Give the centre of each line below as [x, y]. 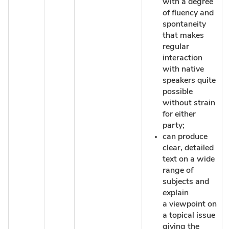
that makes [183, 35]
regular [176, 46]
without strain [189, 102]
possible [178, 91]
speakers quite [189, 80]
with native [183, 69]
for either [179, 114]
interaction [182, 58]
